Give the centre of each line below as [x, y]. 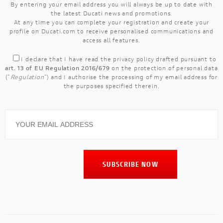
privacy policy [134, 59]
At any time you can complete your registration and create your [111, 22]
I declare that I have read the [67, 59]
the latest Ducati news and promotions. [111, 13]
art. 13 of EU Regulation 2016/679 [57, 68]
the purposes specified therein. [111, 86]
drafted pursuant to [185, 59]
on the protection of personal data [164, 68]
